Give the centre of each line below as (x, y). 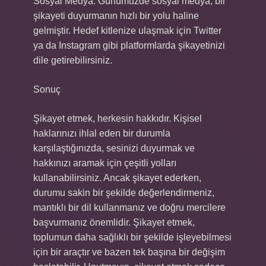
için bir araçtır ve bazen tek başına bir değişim (129, 252)
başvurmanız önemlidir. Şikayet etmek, (114, 222)
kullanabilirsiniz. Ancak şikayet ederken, (117, 178)
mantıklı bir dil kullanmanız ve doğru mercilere (129, 208)
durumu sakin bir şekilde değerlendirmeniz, (124, 193)
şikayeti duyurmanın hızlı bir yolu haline (116, 16)
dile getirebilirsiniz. (73, 60)
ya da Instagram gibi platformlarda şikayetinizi (129, 45)
